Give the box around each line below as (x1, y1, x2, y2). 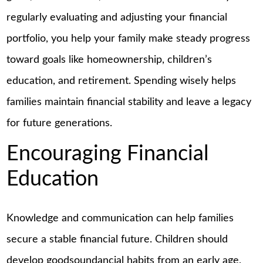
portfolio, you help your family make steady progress (6, 33, 251, 44)
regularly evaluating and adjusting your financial (6, 12, 228, 23)
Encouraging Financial (6, 143, 210, 165)
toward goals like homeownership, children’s (6, 54, 213, 65)
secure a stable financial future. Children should (6, 234, 228, 245)
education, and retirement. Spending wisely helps (6, 75, 237, 86)
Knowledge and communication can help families (6, 213, 234, 224)
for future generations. (6, 117, 113, 129)
